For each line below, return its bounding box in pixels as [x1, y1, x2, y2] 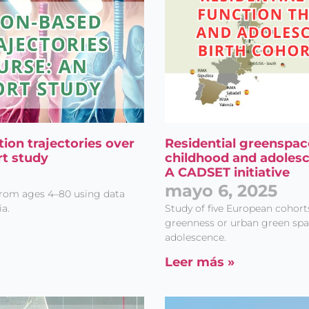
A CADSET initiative [165, 164, 290, 180]
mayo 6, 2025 [165, 180, 277, 201]
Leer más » [165, 254, 235, 270]
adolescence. [165, 230, 226, 243]
